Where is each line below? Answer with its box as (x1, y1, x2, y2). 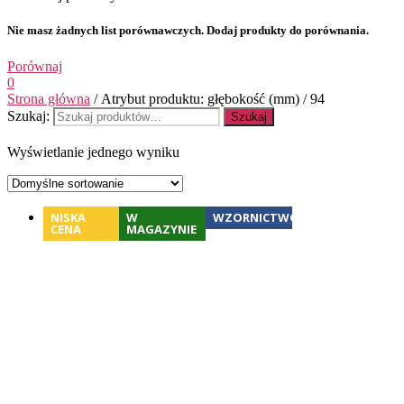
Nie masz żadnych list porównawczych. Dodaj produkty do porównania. (7, 23, 369, 38)
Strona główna (7, 90, 90, 106)
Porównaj (7, 58, 62, 74)
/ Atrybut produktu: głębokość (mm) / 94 (90, 90, 325, 106)
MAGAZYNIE (126, 220, 197, 237)
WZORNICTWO (213, 208, 299, 225)
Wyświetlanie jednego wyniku (7, 143, 179, 160)
